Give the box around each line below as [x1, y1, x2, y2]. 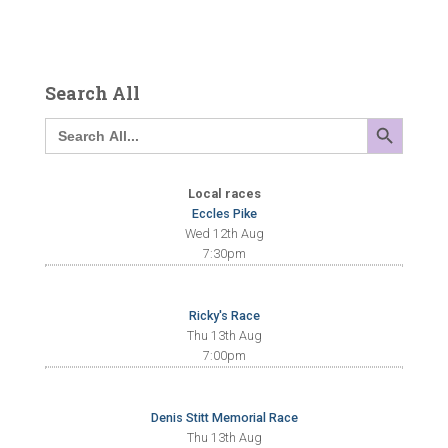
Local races [187, 186, 261, 201]
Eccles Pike [191, 206, 257, 221]
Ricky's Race [188, 308, 260, 323]
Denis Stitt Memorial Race [150, 410, 298, 425]
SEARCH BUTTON [366, 109, 421, 125]
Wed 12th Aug [184, 226, 264, 241]
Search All [45, 81, 140, 105]
